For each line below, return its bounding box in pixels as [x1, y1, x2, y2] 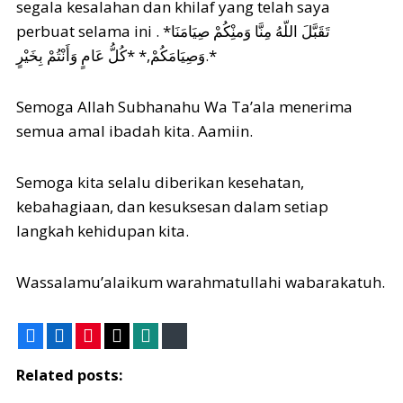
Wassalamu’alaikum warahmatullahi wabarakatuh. [16, 271, 385, 292]
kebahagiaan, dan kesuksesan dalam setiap [16, 195, 328, 217]
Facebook [40, 327, 102, 345]
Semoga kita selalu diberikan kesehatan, [16, 171, 304, 193]
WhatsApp [155, 327, 222, 345]
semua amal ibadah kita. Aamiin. [16, 120, 253, 141]
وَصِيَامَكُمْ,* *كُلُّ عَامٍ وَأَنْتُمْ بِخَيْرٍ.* [205, 44, 217, 66]
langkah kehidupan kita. [16, 219, 189, 241]
